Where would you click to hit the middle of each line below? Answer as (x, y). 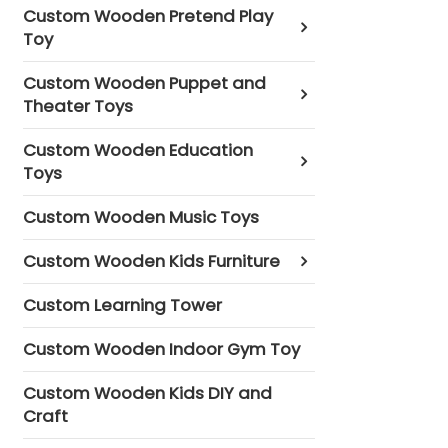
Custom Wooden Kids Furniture (152, 260)
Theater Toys (78, 105)
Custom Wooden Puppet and (145, 82)
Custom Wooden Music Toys (141, 216)
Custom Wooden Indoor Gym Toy (162, 348)
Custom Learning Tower (123, 304)
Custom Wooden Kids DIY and (148, 392)
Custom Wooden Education (138, 149)
